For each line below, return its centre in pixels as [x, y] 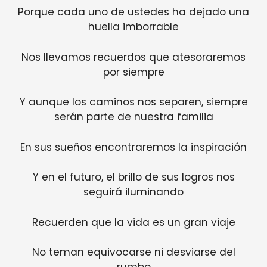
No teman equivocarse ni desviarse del [133, 252]
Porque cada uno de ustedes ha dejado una [133, 12]
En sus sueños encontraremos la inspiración [133, 147]
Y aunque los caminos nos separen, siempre [133, 102]
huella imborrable [133, 27]
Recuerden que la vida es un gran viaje [133, 222]
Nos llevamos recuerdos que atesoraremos [133, 57]
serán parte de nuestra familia [133, 117]
